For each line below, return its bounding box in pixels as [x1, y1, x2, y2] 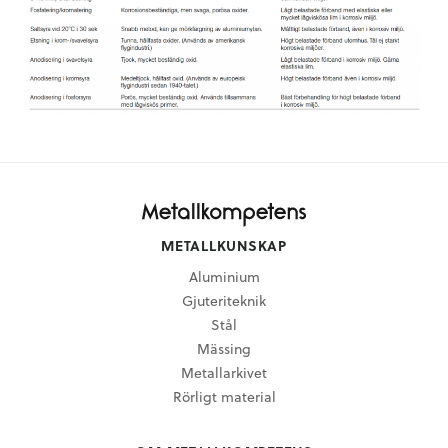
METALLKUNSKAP [161, 234, 287, 256]
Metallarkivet [181, 361, 267, 383]
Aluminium [188, 265, 260, 287]
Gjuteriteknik [182, 289, 266, 311]
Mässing [197, 337, 251, 359]
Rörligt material [172, 385, 276, 407]
